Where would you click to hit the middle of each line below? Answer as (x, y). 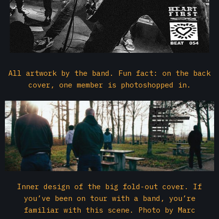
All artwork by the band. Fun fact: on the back (109, 73)
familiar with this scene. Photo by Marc (109, 210)
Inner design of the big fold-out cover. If (109, 187)
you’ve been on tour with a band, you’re (109, 198)
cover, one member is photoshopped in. (109, 85)
